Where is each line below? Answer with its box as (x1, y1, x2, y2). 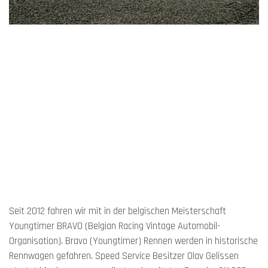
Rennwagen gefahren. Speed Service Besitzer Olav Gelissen (9, 250, 239, 263)
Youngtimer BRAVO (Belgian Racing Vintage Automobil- (9, 220, 220, 233)
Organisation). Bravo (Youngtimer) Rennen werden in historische (9, 235, 258, 248)
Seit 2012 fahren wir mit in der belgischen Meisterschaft (9, 205, 226, 218)
